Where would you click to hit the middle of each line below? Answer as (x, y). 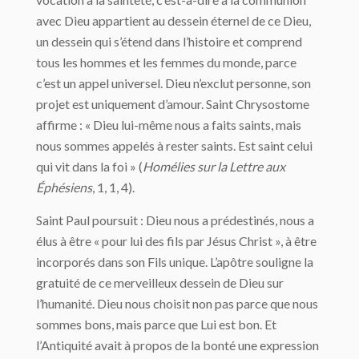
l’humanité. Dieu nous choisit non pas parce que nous (177, 303)
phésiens (68, 187)
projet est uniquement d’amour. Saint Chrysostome (173, 103)
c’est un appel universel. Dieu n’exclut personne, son (173, 83)
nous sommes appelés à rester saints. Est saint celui (174, 145)
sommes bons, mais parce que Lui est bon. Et (156, 324)
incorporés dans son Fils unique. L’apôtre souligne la (175, 261)
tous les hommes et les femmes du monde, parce (166, 62)
